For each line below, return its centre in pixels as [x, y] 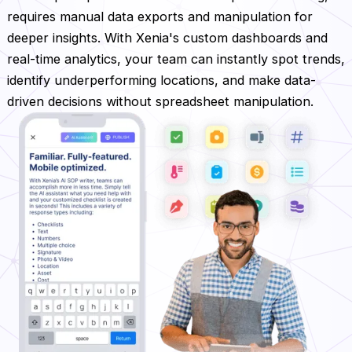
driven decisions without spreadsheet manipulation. [160, 101]
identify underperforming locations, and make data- [161, 80]
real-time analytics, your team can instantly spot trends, [176, 59]
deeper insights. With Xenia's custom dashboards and [167, 37]
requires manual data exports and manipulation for [159, 16]
